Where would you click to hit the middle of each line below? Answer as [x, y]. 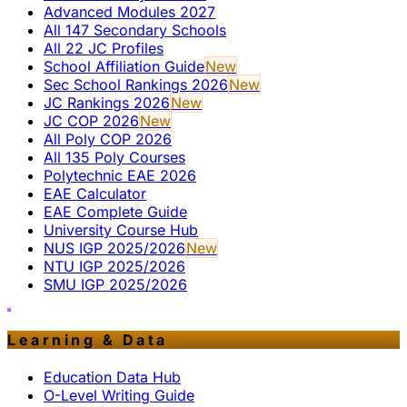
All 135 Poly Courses [114, 157]
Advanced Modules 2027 [129, 11]
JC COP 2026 [91, 120]
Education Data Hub [112, 377]
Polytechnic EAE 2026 [120, 175]
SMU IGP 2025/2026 [115, 284]
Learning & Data [88, 340]
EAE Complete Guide [115, 211]
